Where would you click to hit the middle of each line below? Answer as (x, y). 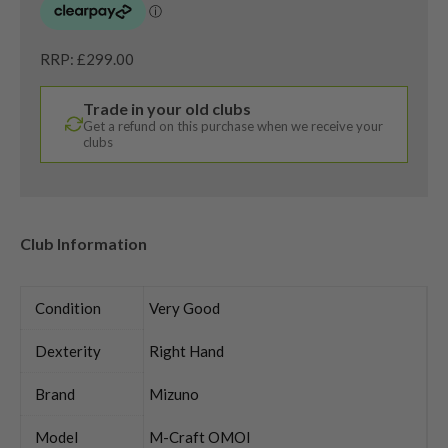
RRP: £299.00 (87, 58)
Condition (68, 307)
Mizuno (174, 393)
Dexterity (68, 350)
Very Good (184, 307)
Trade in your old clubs (167, 108)
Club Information (83, 243)
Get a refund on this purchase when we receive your (233, 125)
